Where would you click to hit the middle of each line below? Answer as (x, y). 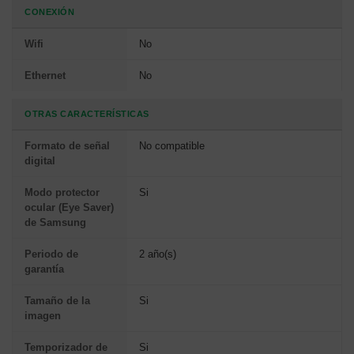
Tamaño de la (57, 300)
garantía (44, 269)
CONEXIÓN (49, 11)
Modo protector (62, 192)
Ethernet (45, 75)
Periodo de (51, 254)
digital (40, 160)
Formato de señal (67, 145)
